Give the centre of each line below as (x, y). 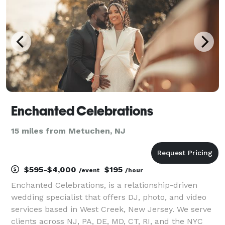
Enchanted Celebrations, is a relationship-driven (104, 185)
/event (89, 170)
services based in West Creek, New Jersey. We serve (111, 209)
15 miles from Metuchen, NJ (68, 131)
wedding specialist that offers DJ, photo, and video (109, 197)
